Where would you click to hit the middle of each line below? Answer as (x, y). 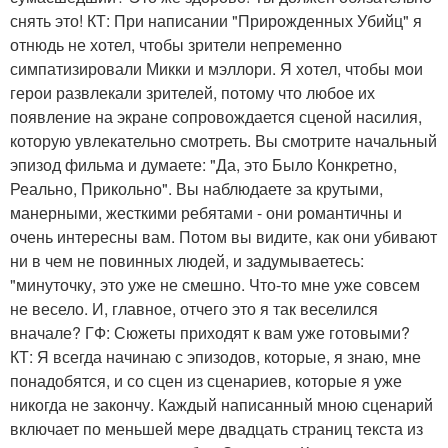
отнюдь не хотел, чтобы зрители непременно (176, 45)
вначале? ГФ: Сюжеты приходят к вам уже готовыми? (210, 333)
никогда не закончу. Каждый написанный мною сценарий (221, 405)
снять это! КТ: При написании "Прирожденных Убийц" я (216, 21)
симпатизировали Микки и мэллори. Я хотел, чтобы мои (216, 69)
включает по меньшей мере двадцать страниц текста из (216, 429)
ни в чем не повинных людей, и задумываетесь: (187, 261)
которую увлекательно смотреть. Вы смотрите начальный (223, 141)
